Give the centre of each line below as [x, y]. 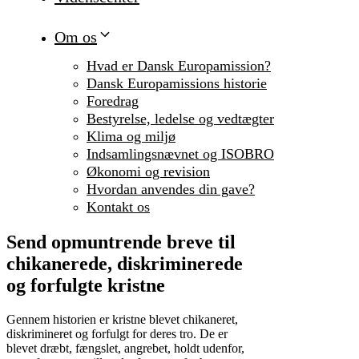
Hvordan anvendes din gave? [171, 190]
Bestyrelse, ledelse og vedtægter [180, 119]
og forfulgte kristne [86, 286]
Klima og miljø [131, 137]
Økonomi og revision [148, 172]
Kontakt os [118, 207]
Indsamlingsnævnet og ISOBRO [180, 154]
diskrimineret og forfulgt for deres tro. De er [117, 334]
